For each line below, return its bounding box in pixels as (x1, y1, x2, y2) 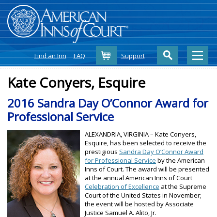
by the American (156, 155, 205, 165)
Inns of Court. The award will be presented (85, 164, 209, 173)
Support (121, 51, 145, 60)
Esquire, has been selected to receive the (85, 138, 206, 147)
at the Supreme (159, 182, 206, 191)
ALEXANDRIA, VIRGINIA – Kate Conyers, (85, 129, 196, 139)
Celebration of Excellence (85, 182, 159, 191)
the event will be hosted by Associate (85, 199, 194, 208)
